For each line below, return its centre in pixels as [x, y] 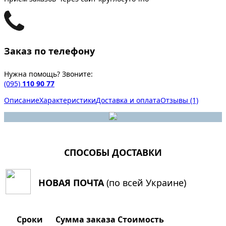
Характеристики [68, 100]
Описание [22, 100]
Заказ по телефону [49, 51]
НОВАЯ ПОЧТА [72, 183]
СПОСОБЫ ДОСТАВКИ [113, 153]
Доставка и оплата [128, 100]
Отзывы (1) [179, 100]
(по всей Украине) [146, 183]
